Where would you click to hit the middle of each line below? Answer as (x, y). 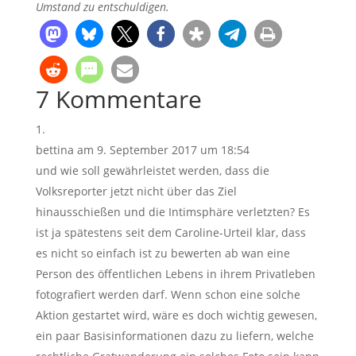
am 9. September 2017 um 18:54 (163, 149)
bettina (54, 149)
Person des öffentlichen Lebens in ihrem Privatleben (175, 273)
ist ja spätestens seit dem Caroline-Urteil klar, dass (170, 232)
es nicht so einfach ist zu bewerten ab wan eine (163, 253)
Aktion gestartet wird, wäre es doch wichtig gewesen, (176, 315)
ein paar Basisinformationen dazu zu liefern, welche (174, 335)
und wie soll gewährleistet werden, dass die (152, 170)
